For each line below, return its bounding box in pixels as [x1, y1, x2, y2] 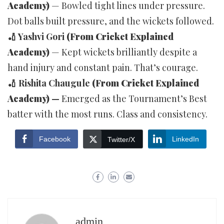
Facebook [39, 134, 70, 143]
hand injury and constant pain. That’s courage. [7, 61, 198, 73]
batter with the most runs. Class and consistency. [7, 107, 207, 120]
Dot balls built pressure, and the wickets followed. [7, 14, 214, 27]
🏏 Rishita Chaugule [7, 76, 92, 89]
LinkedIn [172, 134, 199, 143]
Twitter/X [107, 135, 135, 143]
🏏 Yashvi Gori [7, 30, 66, 42]
